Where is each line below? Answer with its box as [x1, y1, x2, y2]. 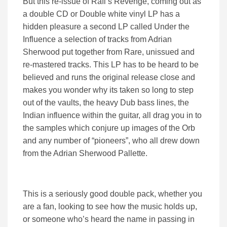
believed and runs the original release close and [23, 73, 195, 82]
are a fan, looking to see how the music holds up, [23, 202, 197, 211]
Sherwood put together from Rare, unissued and [23, 48, 195, 56]
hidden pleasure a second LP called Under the [23, 22, 190, 31]
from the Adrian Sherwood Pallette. [23, 149, 147, 158]
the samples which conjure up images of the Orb [23, 124, 195, 132]
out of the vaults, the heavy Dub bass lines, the [23, 98, 189, 107]
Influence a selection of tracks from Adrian [23, 35, 172, 44]
